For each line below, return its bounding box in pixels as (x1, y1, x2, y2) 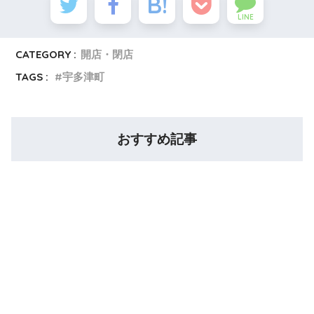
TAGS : (15, 69, 49, 83)
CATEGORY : (15, 47, 77, 61)
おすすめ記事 (117, 131, 197, 146)
